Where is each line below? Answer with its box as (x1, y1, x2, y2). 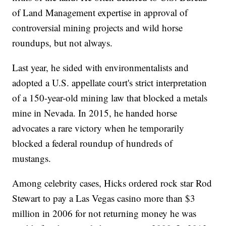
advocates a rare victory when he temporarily (12, 122, 185, 135)
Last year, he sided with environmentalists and (12, 61, 189, 74)
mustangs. (12, 152, 51, 165)
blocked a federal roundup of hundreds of (12, 137, 173, 150)
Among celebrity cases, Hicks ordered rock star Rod (12, 177, 212, 190)
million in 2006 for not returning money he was (12, 207, 197, 220)
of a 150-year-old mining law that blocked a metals (12, 91, 208, 104)
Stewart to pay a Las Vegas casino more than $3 (12, 192, 196, 205)
